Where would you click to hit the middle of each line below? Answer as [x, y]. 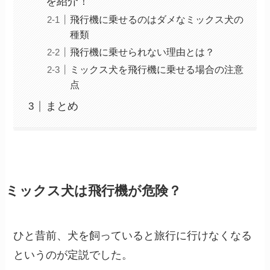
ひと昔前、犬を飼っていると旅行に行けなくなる [133, 236]
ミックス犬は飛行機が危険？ [93, 191]
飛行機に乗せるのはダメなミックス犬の [157, 20]
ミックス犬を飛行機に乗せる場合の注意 [157, 70]
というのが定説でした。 [73, 255]
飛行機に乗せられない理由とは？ [143, 52]
